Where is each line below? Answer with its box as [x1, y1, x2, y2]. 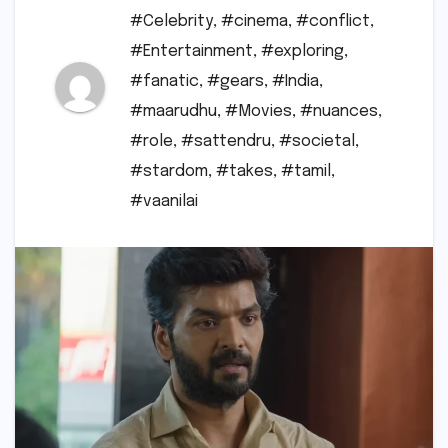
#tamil [281, 163, 331, 181]
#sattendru [181, 133, 271, 151]
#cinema [221, 13, 288, 31]
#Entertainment [130, 43, 253, 61]
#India [272, 73, 319, 91]
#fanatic [130, 73, 199, 91]
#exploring [261, 43, 344, 61]
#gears [207, 73, 264, 91]
